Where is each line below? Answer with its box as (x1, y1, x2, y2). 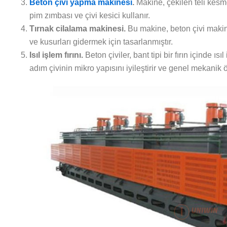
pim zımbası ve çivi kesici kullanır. (29, 11, 150, 20)
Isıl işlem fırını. (29, 50, 83, 59)
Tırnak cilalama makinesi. (29, 24, 126, 33)
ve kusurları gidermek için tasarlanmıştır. (29, 37, 173, 46)
